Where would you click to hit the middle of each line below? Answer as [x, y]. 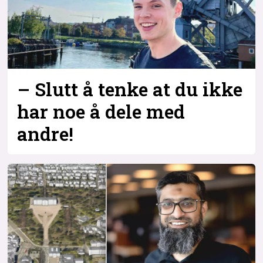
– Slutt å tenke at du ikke [130, 90]
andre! [45, 134]
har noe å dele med [101, 112]
